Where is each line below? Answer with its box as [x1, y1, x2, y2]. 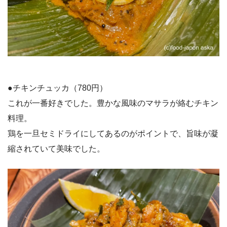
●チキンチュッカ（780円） [8, 83, 107, 92]
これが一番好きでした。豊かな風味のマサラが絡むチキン [8, 98, 218, 107]
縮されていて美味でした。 [8, 144, 105, 153]
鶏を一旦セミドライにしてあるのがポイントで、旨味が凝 [8, 129, 218, 138]
